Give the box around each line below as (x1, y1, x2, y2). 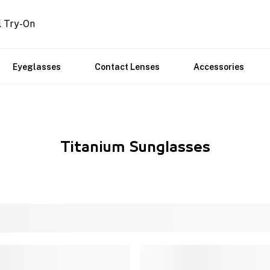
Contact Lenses (95, 62, 160, 72)
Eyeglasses (13, 62, 61, 72)
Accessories (193, 62, 244, 72)
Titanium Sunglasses (60, 141, 210, 154)
